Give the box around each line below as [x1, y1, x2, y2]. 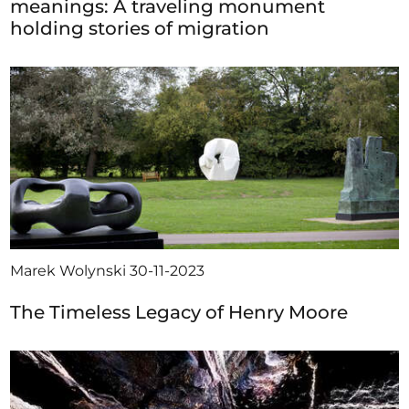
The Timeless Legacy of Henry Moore [10, 301, 349, 324]
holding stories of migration [10, 17, 270, 40]
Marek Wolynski [10, 262, 131, 280]
